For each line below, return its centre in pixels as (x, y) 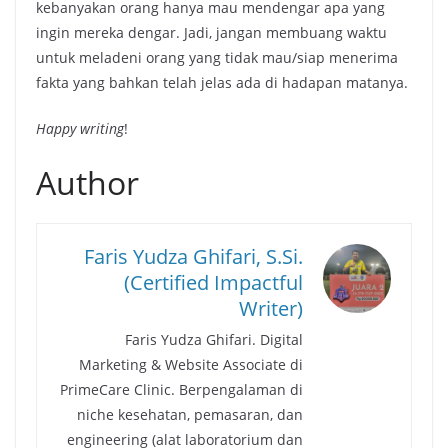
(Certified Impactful (213, 283)
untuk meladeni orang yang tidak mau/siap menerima (217, 58)
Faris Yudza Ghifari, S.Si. (193, 257)
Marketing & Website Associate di (190, 365)
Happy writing (80, 129)
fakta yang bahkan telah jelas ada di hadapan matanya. (222, 83)
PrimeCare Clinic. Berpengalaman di (181, 390)
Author (87, 183)
